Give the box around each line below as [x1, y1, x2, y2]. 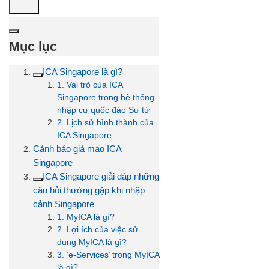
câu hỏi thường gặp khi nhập [33, 184, 145, 195]
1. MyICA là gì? [57, 211, 117, 222]
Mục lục [9, 38, 57, 54]
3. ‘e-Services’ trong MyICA [57, 249, 159, 259]
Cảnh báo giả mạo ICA [33, 143, 121, 154]
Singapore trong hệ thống [57, 92, 154, 102]
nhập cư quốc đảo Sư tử [57, 104, 152, 115]
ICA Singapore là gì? [43, 66, 125, 77]
